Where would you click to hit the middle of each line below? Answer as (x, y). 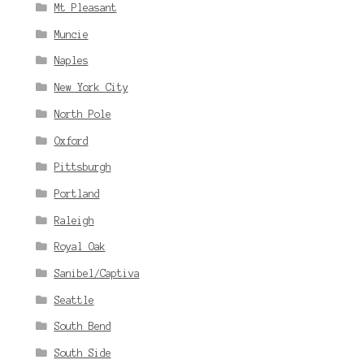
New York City (91, 88)
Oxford (71, 141)
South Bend (82, 327)
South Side (82, 353)
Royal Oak (80, 247)
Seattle (74, 300)
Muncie (71, 34)
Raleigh (74, 220)
